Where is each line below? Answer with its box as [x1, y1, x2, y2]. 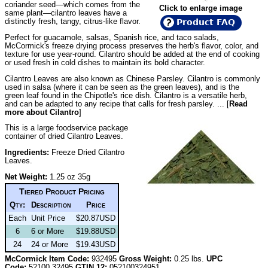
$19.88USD [76, 227, 115, 236]
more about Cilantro [5, 107, 79, 117]
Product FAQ [176, 17, 236, 27]
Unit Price [31, 214, 65, 223]
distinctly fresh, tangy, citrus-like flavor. [5, 16, 141, 26]
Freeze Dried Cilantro [49, 148, 124, 157]
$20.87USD [76, 214, 115, 223]
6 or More [31, 227, 64, 236]
